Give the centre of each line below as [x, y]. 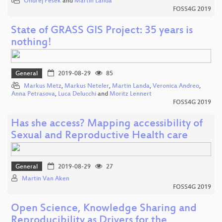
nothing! [31, 43]
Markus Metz [43, 86]
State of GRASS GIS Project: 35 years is [102, 31]
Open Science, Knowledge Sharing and [104, 209]
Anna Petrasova [33, 94]
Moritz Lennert [131, 94]
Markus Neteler [87, 86]
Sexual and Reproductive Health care [99, 136]
